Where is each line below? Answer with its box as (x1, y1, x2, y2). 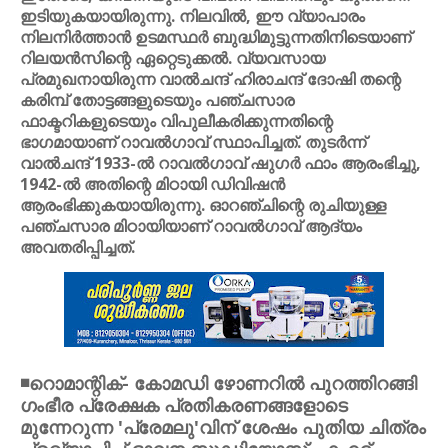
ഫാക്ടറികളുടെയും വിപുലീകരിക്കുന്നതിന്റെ (20, 110, 333, 132)
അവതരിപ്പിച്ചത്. (20, 236, 135, 258)
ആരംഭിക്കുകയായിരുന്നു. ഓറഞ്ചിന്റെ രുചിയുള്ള (20, 194, 386, 216)
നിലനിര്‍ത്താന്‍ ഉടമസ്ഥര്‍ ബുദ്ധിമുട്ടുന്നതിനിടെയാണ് (20, 26, 411, 48)
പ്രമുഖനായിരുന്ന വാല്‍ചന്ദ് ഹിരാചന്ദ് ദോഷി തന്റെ (20, 68, 401, 90)
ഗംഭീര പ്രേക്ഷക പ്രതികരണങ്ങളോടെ (20, 393, 348, 417)
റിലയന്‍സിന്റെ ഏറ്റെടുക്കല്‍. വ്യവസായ (20, 47, 325, 69)
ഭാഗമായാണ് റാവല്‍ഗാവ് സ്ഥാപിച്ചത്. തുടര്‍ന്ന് (20, 131, 366, 153)
